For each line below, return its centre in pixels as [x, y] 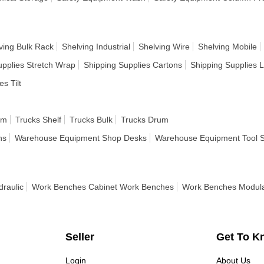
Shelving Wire [164, 47]
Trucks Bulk [91, 120]
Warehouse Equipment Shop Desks [81, 138]
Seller [80, 237]
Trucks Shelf [38, 120]
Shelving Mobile [227, 47]
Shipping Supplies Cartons [133, 65]
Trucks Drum [145, 120]
